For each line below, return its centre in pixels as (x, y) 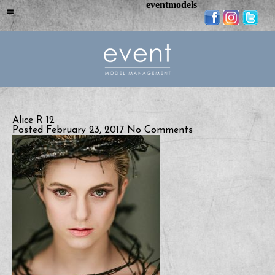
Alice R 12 (33, 120)
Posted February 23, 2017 (70, 130)
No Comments (160, 130)
